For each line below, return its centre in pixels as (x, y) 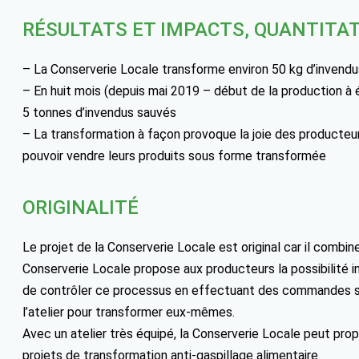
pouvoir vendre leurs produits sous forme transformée (174, 156)
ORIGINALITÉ (81, 208)
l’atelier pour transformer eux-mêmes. (129, 313)
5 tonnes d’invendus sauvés (99, 113)
